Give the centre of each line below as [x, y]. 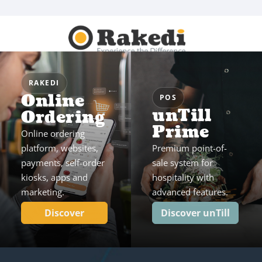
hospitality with [183, 177]
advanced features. [190, 192]
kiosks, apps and [54, 177]
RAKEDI [44, 83]
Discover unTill [195, 213]
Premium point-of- [189, 148]
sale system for [182, 163]
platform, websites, [60, 148]
